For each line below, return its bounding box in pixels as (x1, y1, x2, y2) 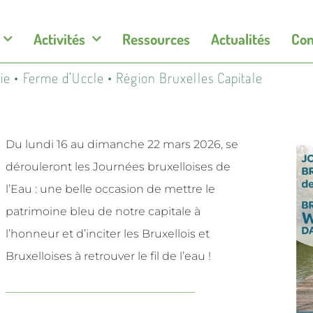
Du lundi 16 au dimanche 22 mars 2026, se (6, 138, 238, 151)
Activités (34, 29, 85, 48)
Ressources (122, 29, 190, 48)
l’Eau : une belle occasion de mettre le (6, 182, 215, 196)
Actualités (211, 29, 270, 48)
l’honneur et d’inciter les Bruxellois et (6, 227, 210, 240)
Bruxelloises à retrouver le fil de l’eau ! (6, 249, 211, 263)
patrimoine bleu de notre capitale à (6, 205, 201, 218)
